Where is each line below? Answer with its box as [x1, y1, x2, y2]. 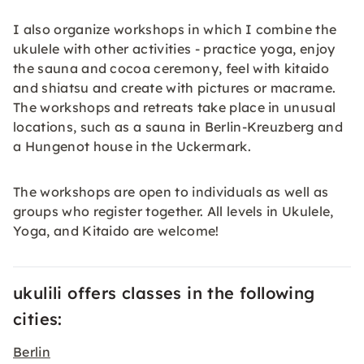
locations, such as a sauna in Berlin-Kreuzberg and [13, 119, 344, 135]
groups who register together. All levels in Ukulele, [13, 203, 334, 219]
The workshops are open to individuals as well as [13, 184, 329, 200]
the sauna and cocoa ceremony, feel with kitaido [13, 60, 330, 76]
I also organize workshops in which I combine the [13, 21, 337, 37]
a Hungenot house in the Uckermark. [13, 138, 251, 154]
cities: [13, 309, 63, 329]
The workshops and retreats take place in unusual [13, 99, 336, 115]
